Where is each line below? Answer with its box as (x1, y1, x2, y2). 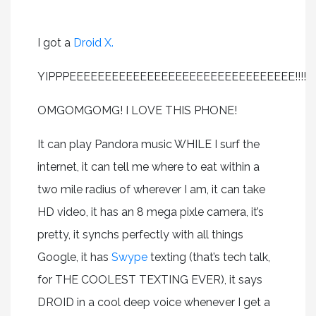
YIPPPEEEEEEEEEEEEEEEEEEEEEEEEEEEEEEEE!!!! (37, 69, 306, 83)
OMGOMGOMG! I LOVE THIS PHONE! (37, 103, 237, 117)
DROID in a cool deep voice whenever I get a (37, 295, 270, 309)
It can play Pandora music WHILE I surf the (37, 137, 260, 151)
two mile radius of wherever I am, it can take (37, 182, 265, 196)
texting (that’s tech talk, (147, 250, 270, 264)
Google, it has (37, 250, 111, 264)
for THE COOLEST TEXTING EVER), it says (37, 272, 262, 286)
